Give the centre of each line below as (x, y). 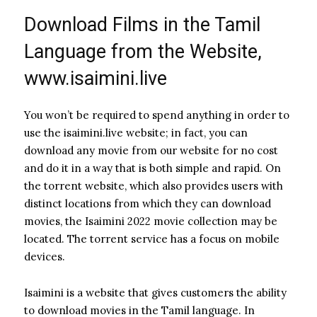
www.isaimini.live (96, 78)
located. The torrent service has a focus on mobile (152, 238)
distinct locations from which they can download (148, 203)
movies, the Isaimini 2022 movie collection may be (151, 221)
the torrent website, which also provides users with (154, 185)
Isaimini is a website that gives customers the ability (155, 292)
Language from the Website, (143, 51)
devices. (45, 256)
